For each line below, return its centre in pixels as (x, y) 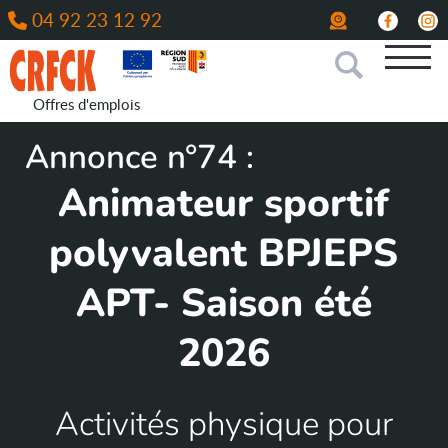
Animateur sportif (224, 203)
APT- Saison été (223, 303)
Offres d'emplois (86, 103)
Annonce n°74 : (139, 157)
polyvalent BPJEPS (224, 253)
